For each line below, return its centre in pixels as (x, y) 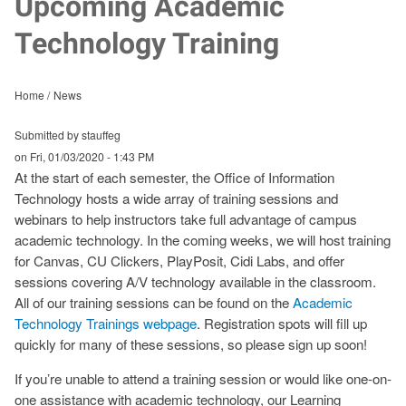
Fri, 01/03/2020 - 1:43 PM (92, 156)
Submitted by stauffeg (68, 134)
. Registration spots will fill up (282, 323)
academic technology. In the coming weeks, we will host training (203, 239)
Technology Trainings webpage (106, 323)
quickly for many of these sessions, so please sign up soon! (191, 343)
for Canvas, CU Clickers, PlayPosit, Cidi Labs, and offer (179, 260)
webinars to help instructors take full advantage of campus (186, 218)
